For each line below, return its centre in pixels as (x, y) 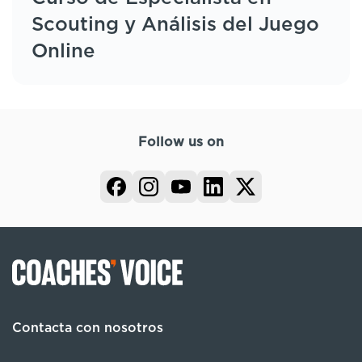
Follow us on (181, 142)
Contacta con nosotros (88, 328)
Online (63, 51)
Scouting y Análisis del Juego (175, 25)
